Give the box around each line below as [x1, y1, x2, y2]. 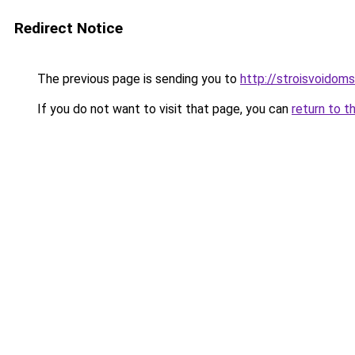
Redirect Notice [14, 19, 123, 37]
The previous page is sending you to [34, 71, 240, 86]
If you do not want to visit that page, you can [34, 101, 292, 116]
